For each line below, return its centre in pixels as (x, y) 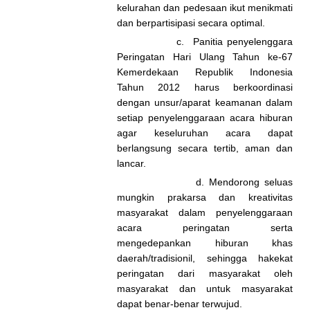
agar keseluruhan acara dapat (205, 133)
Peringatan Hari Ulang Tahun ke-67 (205, 57)
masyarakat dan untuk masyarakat (205, 289)
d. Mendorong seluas (205, 182)
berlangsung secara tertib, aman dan (205, 148)
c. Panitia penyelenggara (205, 42)
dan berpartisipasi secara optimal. (191, 23)
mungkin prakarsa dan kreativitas (205, 197)
